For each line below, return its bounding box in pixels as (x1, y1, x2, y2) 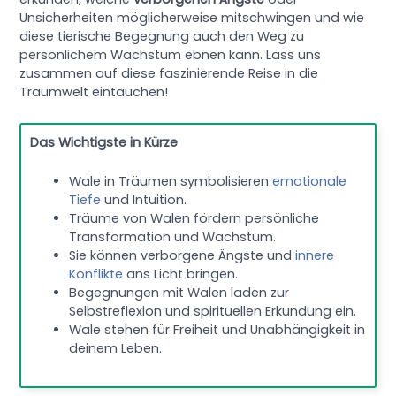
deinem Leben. (69, 339, 163, 357)
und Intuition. (101, 191, 187, 209)
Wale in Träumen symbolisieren (69, 172, 273, 190)
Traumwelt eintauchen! (19, 83, 169, 102)
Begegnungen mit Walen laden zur (69, 284, 290, 301)
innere (295, 247, 335, 264)
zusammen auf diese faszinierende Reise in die (19, 65, 319, 83)
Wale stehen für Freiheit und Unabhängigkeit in (69, 321, 366, 339)
